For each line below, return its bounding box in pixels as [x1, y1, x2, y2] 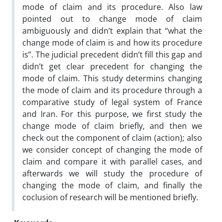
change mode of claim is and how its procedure [22, 37, 202, 48]
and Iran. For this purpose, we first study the [22, 108, 202, 119]
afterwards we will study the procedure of [22, 167, 202, 179]
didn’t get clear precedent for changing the [22, 60, 202, 72]
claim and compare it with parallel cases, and [22, 156, 202, 167]
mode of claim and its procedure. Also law [22, 1, 202, 12]
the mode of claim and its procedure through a [22, 84, 202, 96]
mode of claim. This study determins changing [22, 72, 202, 84]
